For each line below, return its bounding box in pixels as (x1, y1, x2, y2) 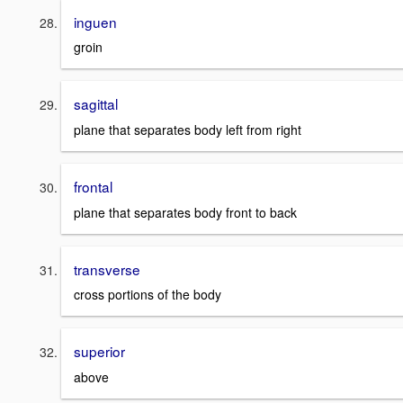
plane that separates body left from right (74, 120, 301, 139)
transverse (74, 258, 140, 279)
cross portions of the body (74, 285, 221, 304)
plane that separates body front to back (74, 202, 297, 221)
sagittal (74, 94, 118, 114)
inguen (74, 11, 117, 31)
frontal (74, 175, 112, 196)
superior (74, 341, 125, 362)
